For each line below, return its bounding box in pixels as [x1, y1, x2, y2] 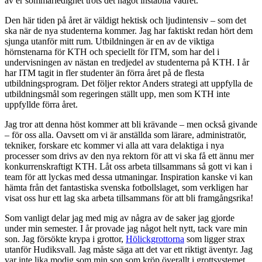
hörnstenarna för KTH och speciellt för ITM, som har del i [5, 46, 219, 57]
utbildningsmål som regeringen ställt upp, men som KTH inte [5, 88, 230, 99]
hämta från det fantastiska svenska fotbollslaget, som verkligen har [5, 182, 248, 192]
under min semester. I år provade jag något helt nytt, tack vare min [5, 223, 247, 233]
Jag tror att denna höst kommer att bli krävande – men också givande [5, 119, 257, 129]
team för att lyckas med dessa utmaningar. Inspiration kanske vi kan [5, 171, 253, 182]
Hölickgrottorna [126, 233, 184, 244]
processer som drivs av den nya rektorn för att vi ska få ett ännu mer [5, 150, 254, 161]
